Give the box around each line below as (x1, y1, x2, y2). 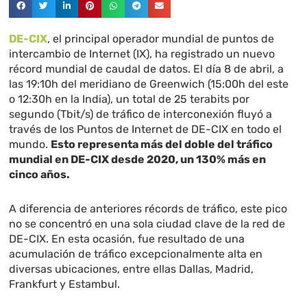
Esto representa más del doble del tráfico (51, 138, 273, 151)
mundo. (9, 138, 51, 151)
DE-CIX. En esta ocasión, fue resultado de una (9, 232, 245, 246)
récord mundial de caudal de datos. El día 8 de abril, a (9, 62, 284, 76)
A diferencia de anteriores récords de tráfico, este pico (9, 202, 288, 216)
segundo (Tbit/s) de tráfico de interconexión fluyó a (9, 108, 273, 121)
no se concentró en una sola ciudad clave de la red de (9, 217, 286, 231)
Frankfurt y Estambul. (9, 278, 121, 291)
